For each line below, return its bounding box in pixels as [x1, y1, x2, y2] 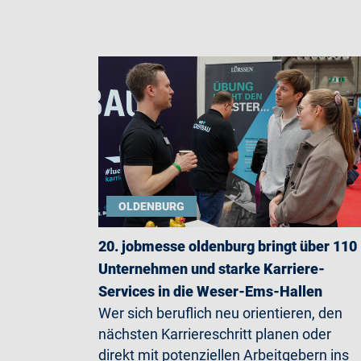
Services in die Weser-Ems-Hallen [98, 283, 322, 301]
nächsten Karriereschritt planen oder [98, 326, 331, 343]
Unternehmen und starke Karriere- [98, 260, 325, 278]
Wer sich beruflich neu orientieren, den [98, 305, 342, 322]
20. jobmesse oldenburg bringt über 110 [98, 238, 357, 255]
